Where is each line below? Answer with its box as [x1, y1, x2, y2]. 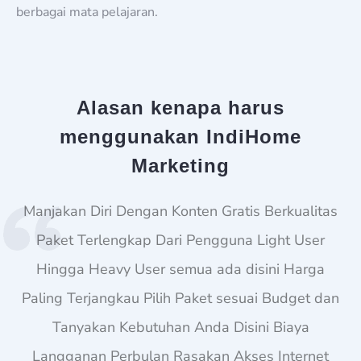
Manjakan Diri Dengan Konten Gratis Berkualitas [23, 201, 338, 222]
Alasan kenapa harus [77, 97, 284, 119]
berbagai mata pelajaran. [16, 3, 158, 21]
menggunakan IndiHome [60, 126, 301, 148]
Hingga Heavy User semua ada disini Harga [36, 259, 325, 280]
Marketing [131, 155, 230, 177]
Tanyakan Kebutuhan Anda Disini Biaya [52, 317, 309, 338]
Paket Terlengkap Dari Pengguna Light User [36, 230, 325, 251]
